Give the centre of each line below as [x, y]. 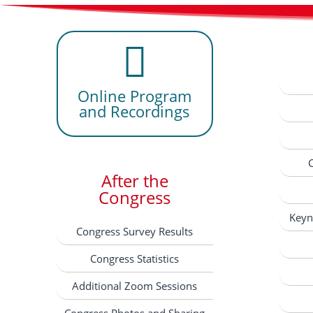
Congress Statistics [135, 258]
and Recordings [135, 111]
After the [134, 180]
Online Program [135, 95]
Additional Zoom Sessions [135, 285]
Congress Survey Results [135, 231]
